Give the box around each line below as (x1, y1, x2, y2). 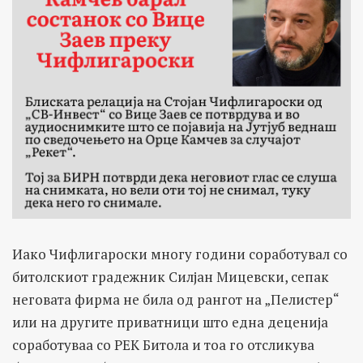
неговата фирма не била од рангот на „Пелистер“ (12, 290, 339, 310)
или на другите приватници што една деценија (12, 313, 328, 332)
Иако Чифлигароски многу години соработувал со (12, 245, 348, 264)
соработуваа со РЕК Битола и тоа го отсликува (12, 335, 314, 355)
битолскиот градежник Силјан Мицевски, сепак (12, 267, 329, 287)
